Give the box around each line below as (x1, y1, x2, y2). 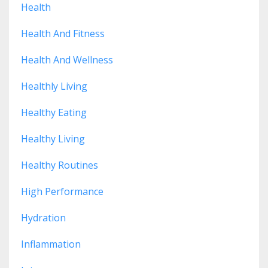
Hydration (21, 211, 66, 224)
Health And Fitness (21, 26, 105, 40)
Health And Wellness (21, 53, 113, 66)
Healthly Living (21, 79, 87, 93)
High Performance (21, 184, 103, 198)
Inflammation (21, 237, 81, 251)
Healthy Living (21, 132, 85, 145)
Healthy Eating (21, 105, 87, 119)
